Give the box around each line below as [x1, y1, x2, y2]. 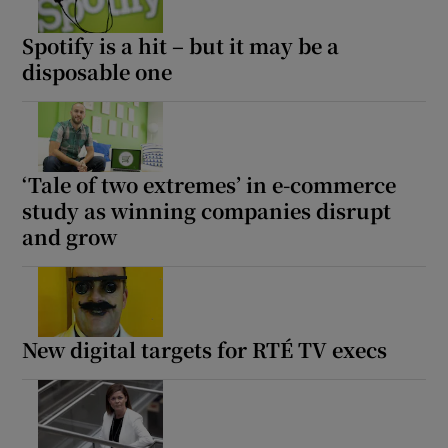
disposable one [22, 57, 173, 87]
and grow [22, 222, 118, 252]
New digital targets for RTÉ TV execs [22, 335, 388, 365]
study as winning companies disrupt [22, 196, 392, 226]
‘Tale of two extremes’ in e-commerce [22, 170, 397, 200]
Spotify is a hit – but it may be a [22, 31, 340, 61]
